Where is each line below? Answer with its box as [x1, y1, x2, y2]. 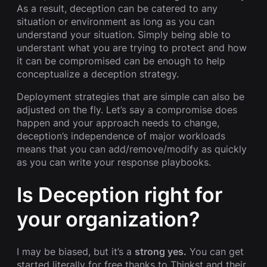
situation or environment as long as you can [17, 15, 215, 27]
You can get [187, 245, 244, 257]
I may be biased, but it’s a [17, 245, 135, 257]
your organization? [17, 206, 200, 231]
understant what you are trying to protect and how [17, 41, 247, 54]
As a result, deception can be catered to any [17, 2, 218, 14]
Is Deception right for [17, 182, 222, 207]
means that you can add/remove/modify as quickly [17, 142, 247, 155]
